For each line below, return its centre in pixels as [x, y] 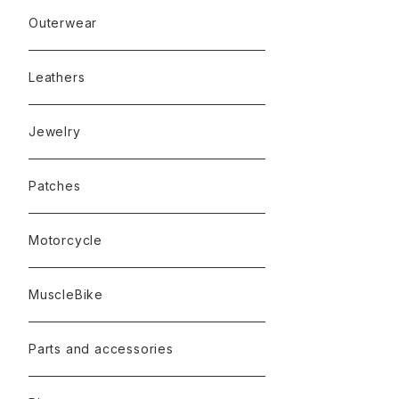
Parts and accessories [101, 349]
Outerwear [63, 23]
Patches [55, 186]
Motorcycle [65, 240]
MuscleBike [66, 294]
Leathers [57, 77]
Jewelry [55, 131]
